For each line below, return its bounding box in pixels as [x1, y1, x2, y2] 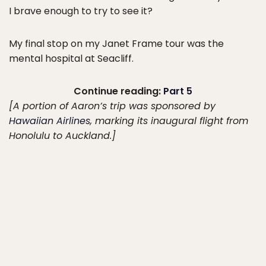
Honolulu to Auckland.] [9, 129, 116, 142]
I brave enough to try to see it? [9, 4, 153, 18]
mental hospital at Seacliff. [9, 52, 134, 65]
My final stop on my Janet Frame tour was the [9, 37, 224, 50]
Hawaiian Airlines [9, 114, 90, 128]
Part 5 [163, 84, 192, 98]
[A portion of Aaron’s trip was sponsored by [9, 99, 216, 113]
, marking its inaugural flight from [90, 114, 248, 128]
